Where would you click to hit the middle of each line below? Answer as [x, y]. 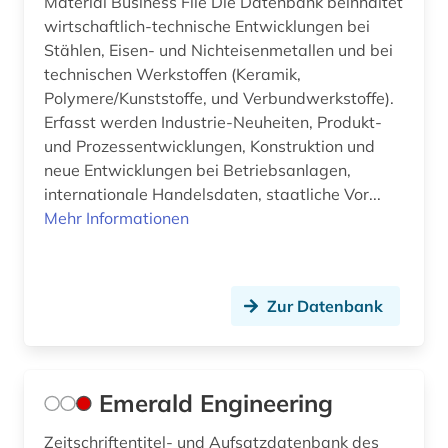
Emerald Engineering [216, 403]
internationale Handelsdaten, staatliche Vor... [362, 194]
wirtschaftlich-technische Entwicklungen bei [207, 26]
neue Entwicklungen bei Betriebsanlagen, [197, 170]
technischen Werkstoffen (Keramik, [172, 74]
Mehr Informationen [116, 218]
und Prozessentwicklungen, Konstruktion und [209, 146]
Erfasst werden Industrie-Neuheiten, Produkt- [213, 122]
